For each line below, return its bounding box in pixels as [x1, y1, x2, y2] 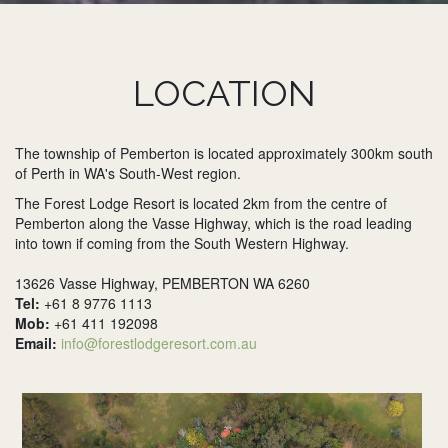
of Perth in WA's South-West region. [15, 163, 241, 183]
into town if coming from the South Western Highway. [15, 233, 349, 253]
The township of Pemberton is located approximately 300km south [15, 143, 433, 163]
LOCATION [132, 72, 316, 114]
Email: [15, 333, 57, 353]
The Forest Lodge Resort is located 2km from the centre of [15, 193, 387, 213]
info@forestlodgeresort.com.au [61, 333, 257, 353]
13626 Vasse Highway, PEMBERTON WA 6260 [15, 273, 310, 293]
